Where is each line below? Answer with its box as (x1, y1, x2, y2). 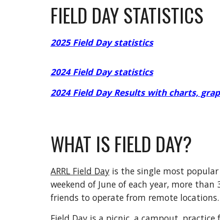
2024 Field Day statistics (50, 66, 153, 78)
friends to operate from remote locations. (50, 192, 219, 203)
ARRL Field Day (50, 165, 110, 177)
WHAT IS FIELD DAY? (50, 130, 192, 158)
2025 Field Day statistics (50, 36, 153, 48)
